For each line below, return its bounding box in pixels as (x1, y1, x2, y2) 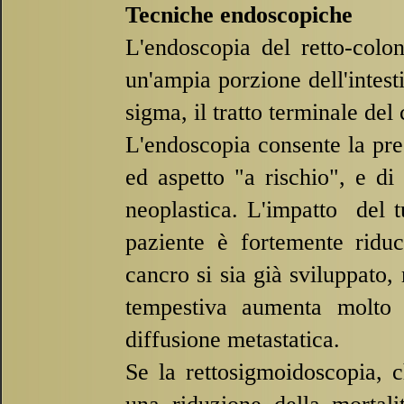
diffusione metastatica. (125, 326, 340, 353)
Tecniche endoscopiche (125, 2, 353, 28)
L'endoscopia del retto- (125, 34, 353, 60)
